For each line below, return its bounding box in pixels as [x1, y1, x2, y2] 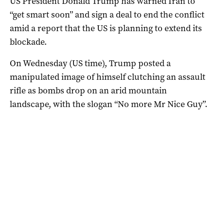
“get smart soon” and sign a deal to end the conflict [10, 8, 204, 20]
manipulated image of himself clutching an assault [10, 71, 205, 83]
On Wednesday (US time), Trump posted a [10, 57, 171, 69]
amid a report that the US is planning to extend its [10, 22, 202, 34]
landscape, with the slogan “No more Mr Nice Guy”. [10, 98, 207, 110]
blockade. [10, 36, 47, 48]
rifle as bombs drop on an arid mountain [10, 84, 167, 96]
